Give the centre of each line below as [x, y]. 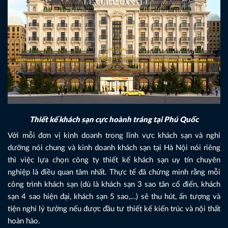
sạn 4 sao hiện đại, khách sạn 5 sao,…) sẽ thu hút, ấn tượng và [114, 197]
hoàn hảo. [24, 221]
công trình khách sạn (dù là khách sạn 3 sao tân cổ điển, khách [114, 185]
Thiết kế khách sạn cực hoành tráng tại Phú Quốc [114, 120]
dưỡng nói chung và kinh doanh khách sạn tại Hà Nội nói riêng [114, 148]
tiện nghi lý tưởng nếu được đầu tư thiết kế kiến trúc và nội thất [114, 209]
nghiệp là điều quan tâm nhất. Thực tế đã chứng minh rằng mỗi [114, 173]
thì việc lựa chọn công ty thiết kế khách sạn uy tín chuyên [114, 160]
